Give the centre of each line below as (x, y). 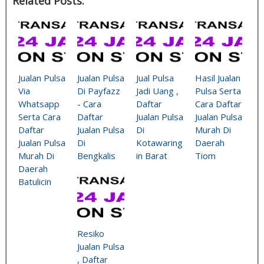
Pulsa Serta (218, 90)
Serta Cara (39, 116)
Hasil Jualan (218, 77)
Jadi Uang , (157, 90)
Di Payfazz (99, 90)
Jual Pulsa (155, 77)
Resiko (91, 233)
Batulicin (35, 181)
